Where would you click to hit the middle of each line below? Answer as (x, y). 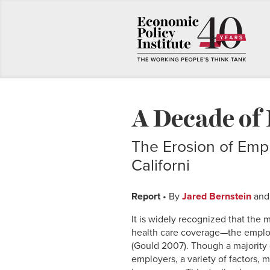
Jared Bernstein (217, 197)
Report (146, 197)
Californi (161, 166)
